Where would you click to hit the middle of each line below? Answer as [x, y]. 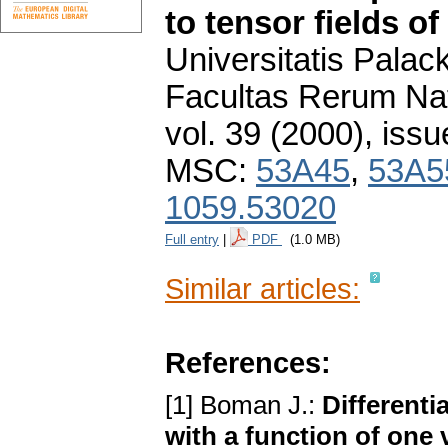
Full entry [192, 240]
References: [248, 363]
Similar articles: [262, 289]
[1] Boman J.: [243, 405]
